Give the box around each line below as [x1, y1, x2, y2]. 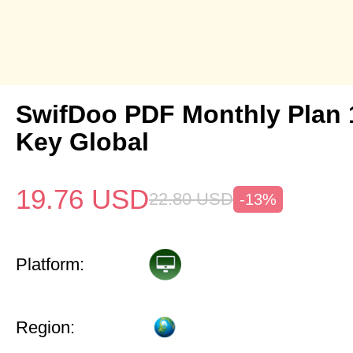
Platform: [16, 255, 84, 274]
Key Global [16, 128, 149, 156]
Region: [16, 318, 75, 337]
